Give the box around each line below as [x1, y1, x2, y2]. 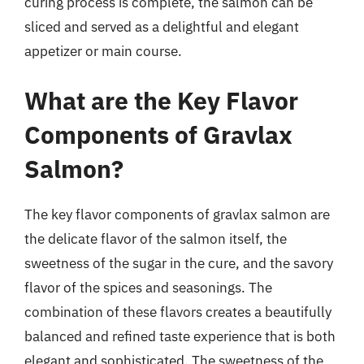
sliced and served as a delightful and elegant [24, 17, 299, 36]
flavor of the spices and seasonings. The [24, 279, 272, 297]
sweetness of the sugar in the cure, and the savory [24, 254, 333, 272]
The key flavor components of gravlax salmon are [24, 206, 330, 223]
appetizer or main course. [24, 41, 182, 60]
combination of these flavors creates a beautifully [24, 303, 331, 321]
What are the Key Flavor [24, 84, 298, 116]
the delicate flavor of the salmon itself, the [24, 230, 287, 248]
